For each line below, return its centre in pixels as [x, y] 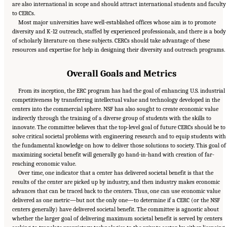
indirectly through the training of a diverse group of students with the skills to [112, 118]
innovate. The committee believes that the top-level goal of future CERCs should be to [119, 127]
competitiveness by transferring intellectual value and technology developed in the [116, 100]
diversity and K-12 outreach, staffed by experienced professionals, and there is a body [119, 31]
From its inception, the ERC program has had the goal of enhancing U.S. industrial [122, 91]
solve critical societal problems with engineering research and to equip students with [119, 137]
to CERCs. [24, 13]
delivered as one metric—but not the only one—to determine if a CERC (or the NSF [116, 200]
